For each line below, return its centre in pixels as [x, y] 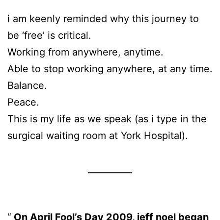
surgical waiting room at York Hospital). [98, 135]
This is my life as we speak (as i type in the [107, 119]
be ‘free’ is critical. [49, 35]
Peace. [23, 102]
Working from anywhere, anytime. [85, 52]
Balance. [27, 85]
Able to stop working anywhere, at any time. [110, 69]
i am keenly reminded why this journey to [103, 18]
